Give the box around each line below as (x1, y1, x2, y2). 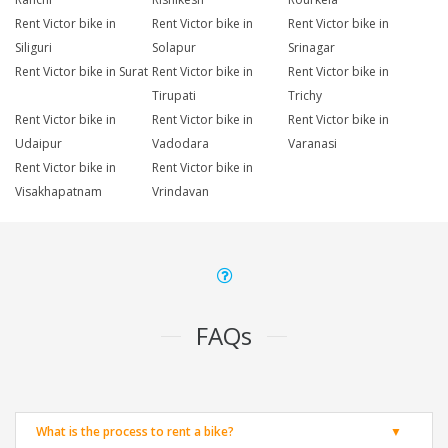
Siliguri (15, 39, 52, 57)
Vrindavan (151, 183, 209, 201)
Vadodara (151, 135, 209, 153)
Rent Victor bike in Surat (15, 63, 148, 81)
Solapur (151, 39, 196, 57)
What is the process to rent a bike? (36, 423, 234, 441)
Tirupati (151, 87, 196, 105)
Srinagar (288, 39, 336, 57)
